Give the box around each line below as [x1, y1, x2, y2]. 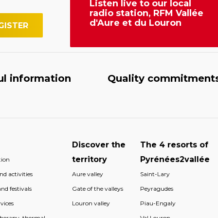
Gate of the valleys [72, 185, 123, 193]
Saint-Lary [140, 170, 170, 178]
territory [72, 155, 107, 164]
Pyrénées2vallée [140, 155, 210, 164]
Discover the [72, 140, 126, 150]
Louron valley [72, 200, 110, 207]
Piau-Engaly [140, 200, 176, 207]
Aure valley [72, 170, 103, 178]
